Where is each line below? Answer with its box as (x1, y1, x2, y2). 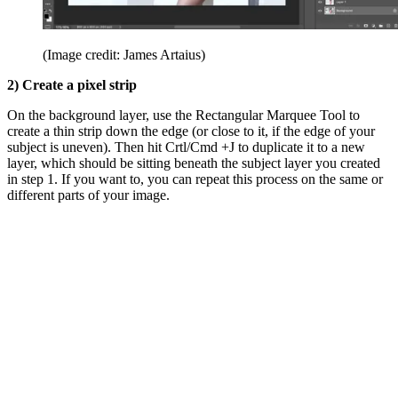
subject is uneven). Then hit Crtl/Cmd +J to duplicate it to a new (7, 139, 365, 155)
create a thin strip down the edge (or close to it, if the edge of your (7, 123, 375, 139)
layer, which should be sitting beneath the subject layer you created (7, 155, 380, 171)
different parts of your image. (7, 187, 170, 203)
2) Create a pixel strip (7, 76, 137, 92)
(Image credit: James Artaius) (43, 46, 205, 62)
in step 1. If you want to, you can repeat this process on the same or (7, 171, 383, 187)
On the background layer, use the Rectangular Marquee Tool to (7, 107, 360, 123)
